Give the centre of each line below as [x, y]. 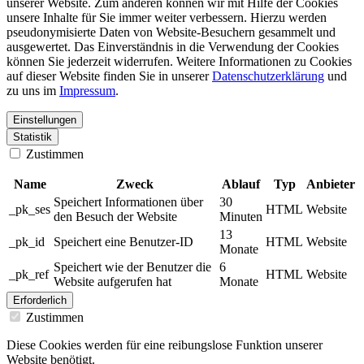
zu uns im [33, 91]
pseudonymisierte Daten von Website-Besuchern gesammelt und [171, 32]
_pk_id [27, 242]
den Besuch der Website [115, 217]
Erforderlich [40, 301]
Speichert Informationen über [128, 202]
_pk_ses [30, 210]
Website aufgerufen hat [113, 282]
